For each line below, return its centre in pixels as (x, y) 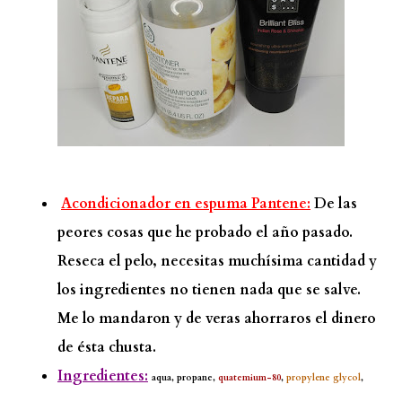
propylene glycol (323, 377)
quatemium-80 (248, 377)
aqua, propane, (184, 377)
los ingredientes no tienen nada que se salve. (209, 289)
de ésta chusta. (107, 347)
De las (334, 203)
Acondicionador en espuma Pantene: (186, 203)
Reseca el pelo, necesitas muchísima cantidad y (217, 261)
